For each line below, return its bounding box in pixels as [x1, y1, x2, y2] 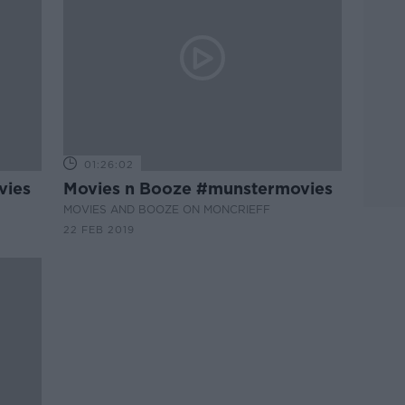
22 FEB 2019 [63, 223, 136, 236]
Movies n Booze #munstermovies [63, 179, 334, 198]
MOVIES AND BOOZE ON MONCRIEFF [63, 202, 271, 216]
